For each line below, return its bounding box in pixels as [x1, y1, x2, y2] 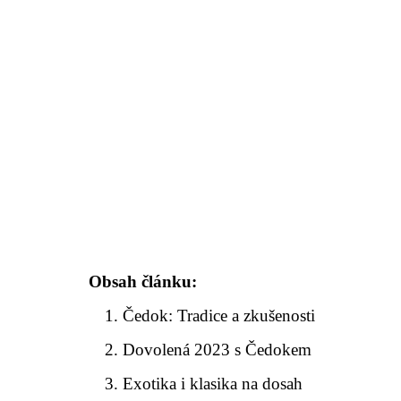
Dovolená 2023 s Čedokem [123, 340, 312, 359]
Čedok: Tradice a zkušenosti [123, 306, 316, 325]
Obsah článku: [89, 272, 197, 291]
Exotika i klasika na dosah [123, 374, 303, 393]
